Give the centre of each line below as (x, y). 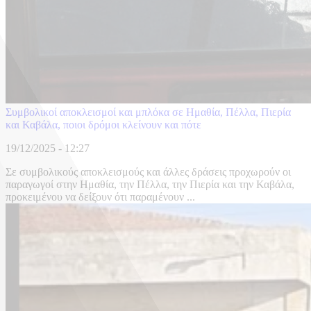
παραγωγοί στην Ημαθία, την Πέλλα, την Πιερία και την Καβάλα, (150, 185)
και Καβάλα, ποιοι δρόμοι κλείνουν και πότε (103, 125)
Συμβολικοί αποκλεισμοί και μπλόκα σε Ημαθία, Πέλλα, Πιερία (148, 112)
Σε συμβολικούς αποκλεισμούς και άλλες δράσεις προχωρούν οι (148, 172)
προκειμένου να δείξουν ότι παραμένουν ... (100, 197)
